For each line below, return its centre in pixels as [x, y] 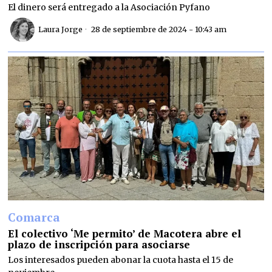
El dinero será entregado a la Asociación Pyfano [109, 7]
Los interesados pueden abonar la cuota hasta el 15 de [121, 260]
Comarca [34, 217]
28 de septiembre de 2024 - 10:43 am [158, 30]
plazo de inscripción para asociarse [99, 244]
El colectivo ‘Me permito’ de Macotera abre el [125, 233]
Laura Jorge [61, 30]
